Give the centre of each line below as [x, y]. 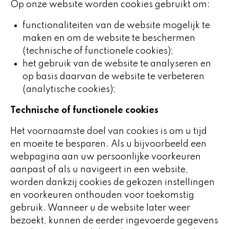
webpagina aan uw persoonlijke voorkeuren [106, 157]
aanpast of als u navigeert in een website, [99, 170]
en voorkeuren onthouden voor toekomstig [102, 195]
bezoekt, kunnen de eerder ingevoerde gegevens [114, 221]
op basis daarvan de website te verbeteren [113, 77]
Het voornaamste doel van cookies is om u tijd [109, 131]
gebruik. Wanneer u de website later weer [100, 208]
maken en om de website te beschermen [109, 38]
